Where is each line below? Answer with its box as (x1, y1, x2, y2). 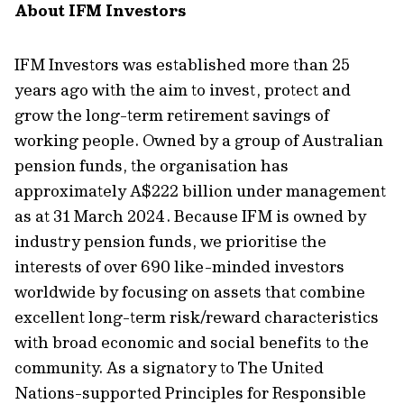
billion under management (179, 180, 386, 201)
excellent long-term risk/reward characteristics (14, 307, 379, 327)
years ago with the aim (14, 79, 191, 100)
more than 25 (246, 54, 350, 75)
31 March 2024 (53, 206, 166, 226)
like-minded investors (170, 256, 344, 277)
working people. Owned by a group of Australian (14, 130, 383, 151)
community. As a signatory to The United (14, 357, 324, 378)
